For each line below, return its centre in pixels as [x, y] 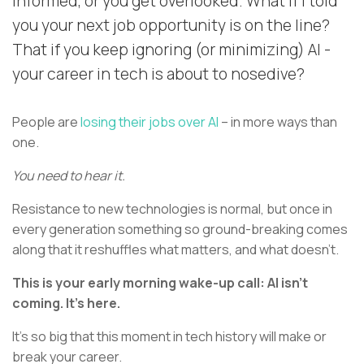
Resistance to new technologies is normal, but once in [172, 209]
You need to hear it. [69, 176]
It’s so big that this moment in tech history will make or [169, 337]
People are [45, 122]
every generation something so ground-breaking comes [180, 230]
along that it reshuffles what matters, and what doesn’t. [175, 250]
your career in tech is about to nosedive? [158, 74]
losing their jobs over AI [148, 122]
